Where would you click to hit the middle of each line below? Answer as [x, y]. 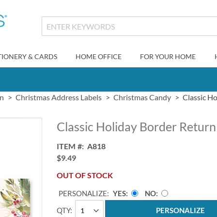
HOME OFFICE [98, 56]
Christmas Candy [142, 97]
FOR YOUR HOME [168, 56]
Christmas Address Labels [59, 97]
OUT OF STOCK [85, 175]
